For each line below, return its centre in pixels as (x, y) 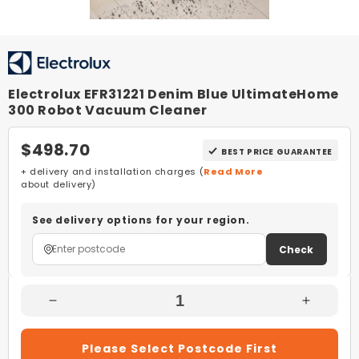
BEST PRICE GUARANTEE (277, 152)
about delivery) (58, 184)
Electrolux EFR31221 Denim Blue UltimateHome (173, 94)
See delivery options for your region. (141, 220)
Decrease (83, 307)
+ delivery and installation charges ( (113, 171)
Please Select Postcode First (179, 349)
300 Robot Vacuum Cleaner (108, 110)
